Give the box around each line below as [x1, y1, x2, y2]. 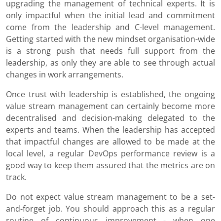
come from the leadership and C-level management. [6, 22, 215, 33]
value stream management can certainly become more [6, 101, 215, 112]
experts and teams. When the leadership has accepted [6, 124, 215, 136]
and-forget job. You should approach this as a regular [6, 203, 215, 215]
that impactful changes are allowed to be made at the [6, 136, 215, 147]
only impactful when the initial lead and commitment [6, 10, 215, 21]
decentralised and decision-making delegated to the [6, 112, 215, 124]
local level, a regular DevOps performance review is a [6, 148, 215, 159]
